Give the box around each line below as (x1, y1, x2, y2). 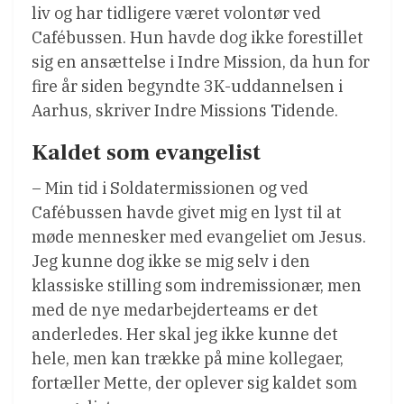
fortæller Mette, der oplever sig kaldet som (32, 372, 357, 393)
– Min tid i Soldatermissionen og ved (32, 178, 308, 198)
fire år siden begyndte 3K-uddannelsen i (32, 76, 343, 96)
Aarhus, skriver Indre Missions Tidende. (32, 100, 338, 121)
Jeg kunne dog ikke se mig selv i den (32, 251, 310, 271)
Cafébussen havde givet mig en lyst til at (32, 202, 342, 223)
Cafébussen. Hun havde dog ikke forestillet (32, 27, 363, 48)
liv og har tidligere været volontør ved (32, 3, 321, 23)
